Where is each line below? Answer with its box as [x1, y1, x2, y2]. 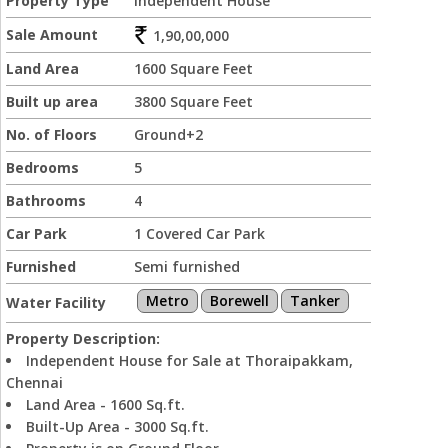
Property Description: [6, 329, 160, 348]
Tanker [290, 291, 340, 310]
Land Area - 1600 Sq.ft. [26, 395, 185, 414]
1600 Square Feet [134, 59, 257, 78]
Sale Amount [6, 25, 98, 44]
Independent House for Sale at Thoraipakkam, [26, 351, 353, 370]
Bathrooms [6, 191, 86, 210]
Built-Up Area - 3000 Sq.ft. [26, 417, 209, 436]
